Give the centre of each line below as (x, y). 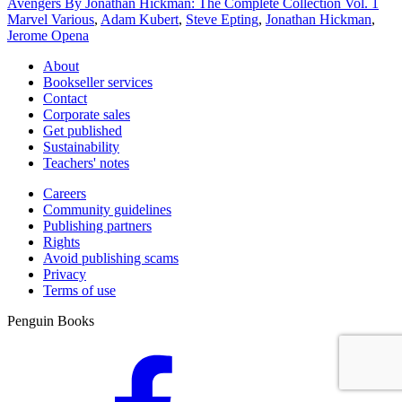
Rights (61, 241)
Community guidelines (107, 209)
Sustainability (81, 146)
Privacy (65, 274)
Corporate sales (87, 114)
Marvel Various (51, 19)
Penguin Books (51, 320)
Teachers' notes (86, 162)
